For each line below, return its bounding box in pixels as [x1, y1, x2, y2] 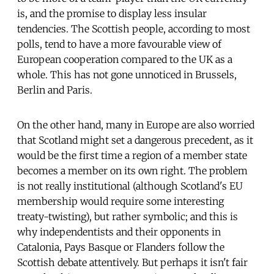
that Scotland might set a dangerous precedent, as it [17, 133, 253, 146]
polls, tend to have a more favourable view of [17, 37, 221, 50]
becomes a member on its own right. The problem [17, 164, 248, 177]
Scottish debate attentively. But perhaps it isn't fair [17, 256, 248, 268]
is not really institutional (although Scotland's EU [17, 179, 243, 192]
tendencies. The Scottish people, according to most [17, 22, 250, 35]
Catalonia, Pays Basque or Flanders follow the [17, 240, 224, 253]
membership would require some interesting [17, 194, 224, 207]
